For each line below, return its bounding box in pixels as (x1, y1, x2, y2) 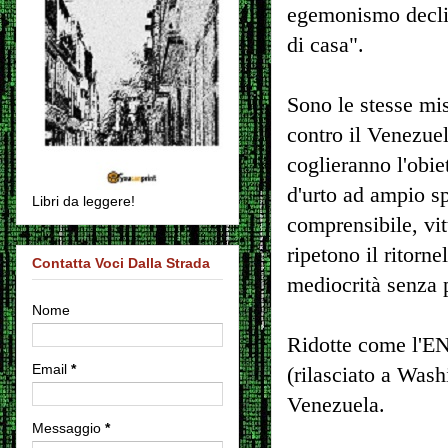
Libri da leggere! (32, 193, 135, 210)
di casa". (287, 32, 364, 57)
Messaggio (32, 419, 105, 436)
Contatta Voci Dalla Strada (32, 254, 210, 271)
